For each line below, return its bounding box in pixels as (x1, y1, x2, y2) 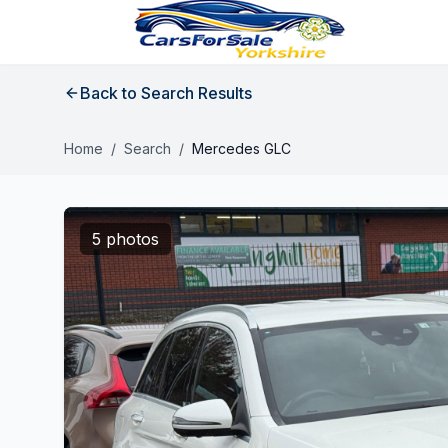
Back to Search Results (80, 83, 252, 103)
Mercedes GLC (192, 140, 291, 157)
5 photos (92, 229, 159, 249)
